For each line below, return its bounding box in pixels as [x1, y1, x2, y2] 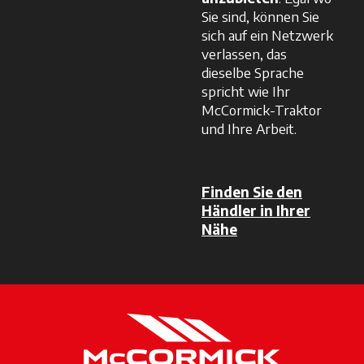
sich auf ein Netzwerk [201, 26, 333, 45]
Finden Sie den [201, 183, 302, 201]
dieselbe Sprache [201, 63, 304, 82]
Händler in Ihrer [201, 201, 310, 220]
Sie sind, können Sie [201, 7, 319, 26]
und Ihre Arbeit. [201, 119, 297, 138]
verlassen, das [201, 45, 287, 63]
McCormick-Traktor [201, 101, 322, 119]
